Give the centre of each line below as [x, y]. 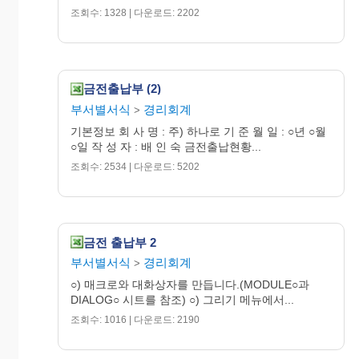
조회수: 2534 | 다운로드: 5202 [135, 166]
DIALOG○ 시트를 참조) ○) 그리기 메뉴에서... [182, 300]
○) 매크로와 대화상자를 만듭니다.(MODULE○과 [190, 285]
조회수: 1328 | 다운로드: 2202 [135, 12]
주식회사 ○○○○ [205, 65]
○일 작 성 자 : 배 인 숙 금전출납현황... [166, 146]
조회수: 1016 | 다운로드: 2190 [135, 320]
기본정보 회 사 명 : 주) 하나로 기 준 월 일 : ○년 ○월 [198, 131]
